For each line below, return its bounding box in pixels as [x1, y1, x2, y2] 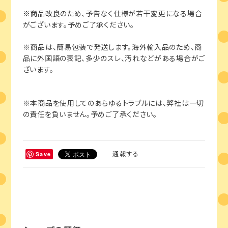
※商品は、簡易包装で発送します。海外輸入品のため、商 [22, 42, 202, 52]
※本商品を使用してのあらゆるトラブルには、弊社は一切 [22, 98, 204, 108]
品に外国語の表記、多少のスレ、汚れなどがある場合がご [22, 53, 205, 64]
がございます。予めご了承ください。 [22, 19, 134, 30]
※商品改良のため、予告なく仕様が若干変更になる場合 [22, 8, 203, 19]
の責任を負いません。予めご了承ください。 [22, 109, 157, 120]
